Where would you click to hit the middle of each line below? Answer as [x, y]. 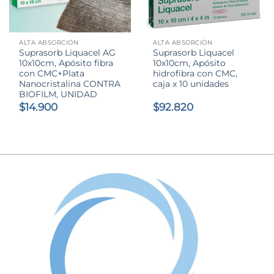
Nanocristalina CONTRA [70, 84]
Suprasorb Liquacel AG [68, 53]
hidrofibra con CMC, [195, 74]
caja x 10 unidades [191, 84]
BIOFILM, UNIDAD [58, 94]
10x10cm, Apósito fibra [66, 63]
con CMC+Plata [52, 74]
